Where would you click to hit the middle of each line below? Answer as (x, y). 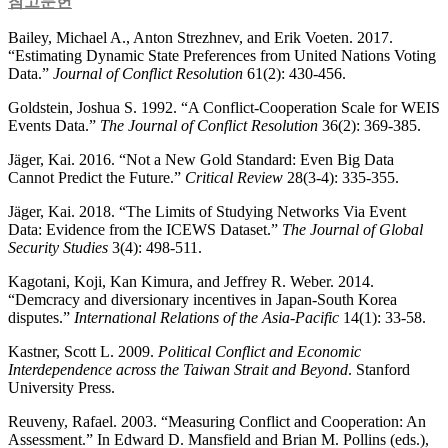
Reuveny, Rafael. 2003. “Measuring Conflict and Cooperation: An (217, 421)
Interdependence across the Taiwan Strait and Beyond (178, 369)
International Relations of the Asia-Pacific (206, 317)
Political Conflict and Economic (259, 351)
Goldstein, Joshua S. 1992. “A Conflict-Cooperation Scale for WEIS (224, 107)
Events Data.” (54, 125)
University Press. (61, 387)
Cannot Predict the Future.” (96, 177)
